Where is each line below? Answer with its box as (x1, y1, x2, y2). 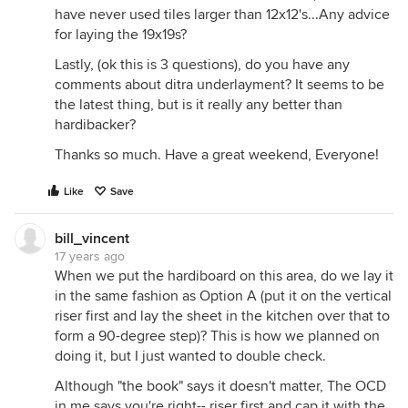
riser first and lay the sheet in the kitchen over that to (55, 307, 390, 325)
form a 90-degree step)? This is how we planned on (55, 327, 380, 345)
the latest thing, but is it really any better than (55, 96, 342, 114)
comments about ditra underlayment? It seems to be (55, 76, 384, 94)
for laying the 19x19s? (55, 25, 187, 44)
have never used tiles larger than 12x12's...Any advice (55, 5, 390, 24)
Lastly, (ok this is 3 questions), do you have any (55, 56, 350, 74)
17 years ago (55, 249, 125, 264)
